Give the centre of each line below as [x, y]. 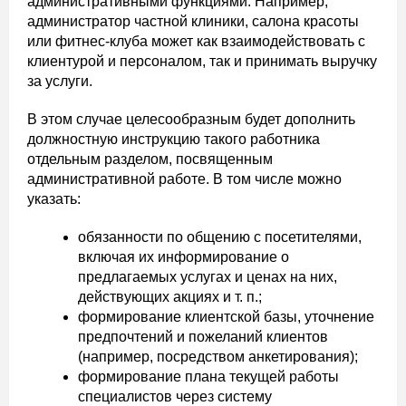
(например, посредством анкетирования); [218, 356]
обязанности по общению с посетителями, [220, 237]
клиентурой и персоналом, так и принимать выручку [202, 61]
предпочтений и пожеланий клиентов [203, 336]
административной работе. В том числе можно [184, 179]
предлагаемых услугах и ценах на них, [208, 276]
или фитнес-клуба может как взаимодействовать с [196, 41]
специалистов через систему [175, 396]
